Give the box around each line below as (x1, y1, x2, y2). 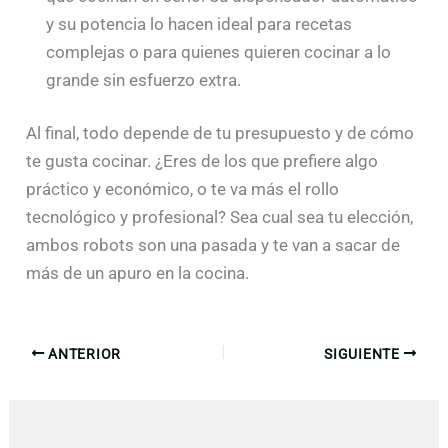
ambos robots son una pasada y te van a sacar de (26, 235, 401, 256)
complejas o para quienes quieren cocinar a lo (46, 41, 392, 62)
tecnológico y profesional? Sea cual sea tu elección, (26, 207, 414, 228)
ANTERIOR (44, 345, 121, 362)
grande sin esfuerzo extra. (46, 69, 242, 90)
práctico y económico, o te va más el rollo (26, 179, 340, 200)
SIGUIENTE (324, 345, 404, 362)
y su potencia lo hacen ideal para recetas (46, 13, 353, 34)
